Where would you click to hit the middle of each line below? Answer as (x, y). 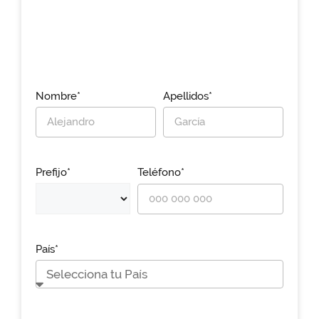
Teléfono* (161, 173)
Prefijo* (53, 173)
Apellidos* (188, 96)
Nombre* (58, 96)
